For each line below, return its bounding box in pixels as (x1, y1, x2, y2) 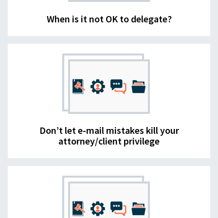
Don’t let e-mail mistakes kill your (39, 124, 179, 137)
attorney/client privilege (58, 135, 160, 147)
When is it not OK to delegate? (46, 12, 172, 25)
